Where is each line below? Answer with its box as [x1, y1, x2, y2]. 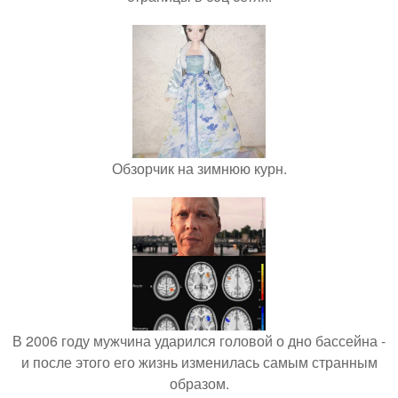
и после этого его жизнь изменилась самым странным [20, 352, 378, 372]
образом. [169, 373, 229, 394]
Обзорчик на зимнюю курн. [111, 158, 287, 179]
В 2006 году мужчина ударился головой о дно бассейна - [12, 330, 386, 351]
